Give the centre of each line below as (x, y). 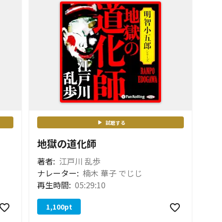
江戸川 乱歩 (80, 161)
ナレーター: (58, 173)
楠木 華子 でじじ (113, 173)
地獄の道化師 (67, 143)
